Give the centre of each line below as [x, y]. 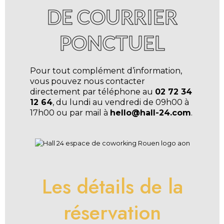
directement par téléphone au [92, 91]
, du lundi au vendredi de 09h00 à [121, 102]
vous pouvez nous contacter [87, 81]
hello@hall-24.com [150, 112]
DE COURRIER [112, 17]
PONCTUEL [112, 43]
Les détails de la [112, 187]
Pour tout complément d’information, [106, 70]
